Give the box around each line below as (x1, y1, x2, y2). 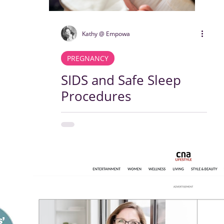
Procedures (61, 87, 131, 105)
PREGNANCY (67, 53, 108, 63)
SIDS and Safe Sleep (61, 71, 181, 89)
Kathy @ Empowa (82, 29, 130, 38)
